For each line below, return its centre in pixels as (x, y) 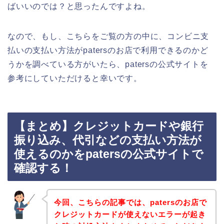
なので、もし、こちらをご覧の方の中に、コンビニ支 (108, 36)
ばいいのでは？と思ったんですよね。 (79, 6)
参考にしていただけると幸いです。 (75, 78)
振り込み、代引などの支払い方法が (108, 140)
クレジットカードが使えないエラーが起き (130, 214)
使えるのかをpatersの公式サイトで (109, 154)
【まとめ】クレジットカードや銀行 (109, 126)
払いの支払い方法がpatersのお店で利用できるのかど (108, 50)
